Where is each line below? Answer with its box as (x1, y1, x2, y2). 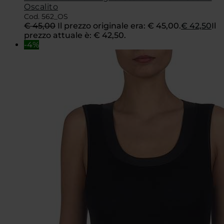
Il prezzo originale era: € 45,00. (57, 20, 181, 30)
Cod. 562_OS (24, 11, 68, 21)
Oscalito (24, 1, 58, 11)
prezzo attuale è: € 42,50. (24, 30, 126, 40)
